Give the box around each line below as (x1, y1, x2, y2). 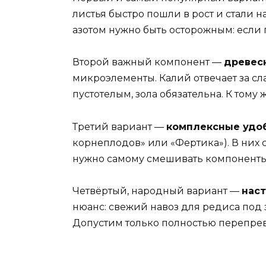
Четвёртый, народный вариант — (72, 185, 242, 197)
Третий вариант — (72, 121, 166, 132)
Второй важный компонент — (72, 56, 224, 68)
